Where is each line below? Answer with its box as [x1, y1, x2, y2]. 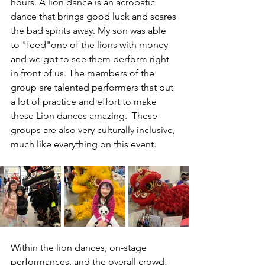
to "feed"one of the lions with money [11, 38, 170, 50]
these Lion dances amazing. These [11, 109, 160, 121]
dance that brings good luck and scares [11, 10, 179, 22]
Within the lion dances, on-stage [11, 241, 149, 253]
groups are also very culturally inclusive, [11, 124, 177, 135]
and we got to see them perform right [11, 53, 172, 64]
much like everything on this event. [11, 138, 159, 150]
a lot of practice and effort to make [11, 95, 159, 107]
